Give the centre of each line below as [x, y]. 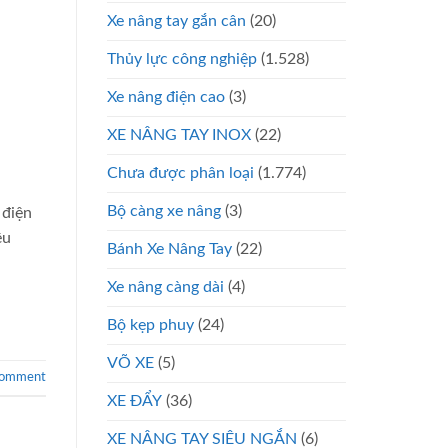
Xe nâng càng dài [165, 286]
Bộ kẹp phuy [150, 324]
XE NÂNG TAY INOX [179, 134]
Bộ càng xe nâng [164, 210]
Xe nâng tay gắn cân [176, 20]
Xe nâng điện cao [166, 96]
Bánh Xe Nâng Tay [169, 248]
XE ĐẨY [134, 400]
